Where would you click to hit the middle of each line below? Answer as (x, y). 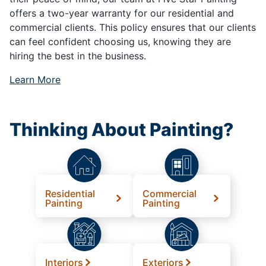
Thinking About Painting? (121, 129)
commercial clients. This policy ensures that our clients (133, 27)
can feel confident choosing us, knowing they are (120, 41)
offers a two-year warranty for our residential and (122, 13)
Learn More (35, 79)
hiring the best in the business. (78, 56)
